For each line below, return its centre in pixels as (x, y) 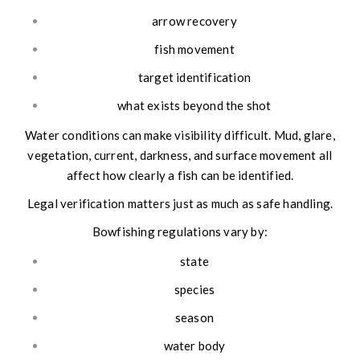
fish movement (194, 49)
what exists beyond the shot (194, 106)
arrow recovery (194, 21)
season (194, 318)
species (194, 290)
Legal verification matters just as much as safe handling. (180, 204)
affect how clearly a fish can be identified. (180, 176)
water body (194, 346)
